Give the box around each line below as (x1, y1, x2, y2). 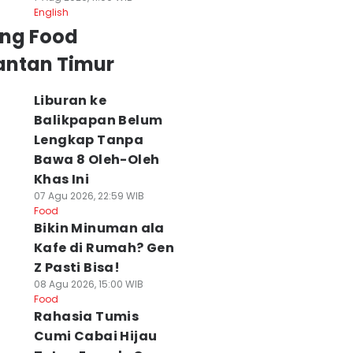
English (33, 6, 69, 19)
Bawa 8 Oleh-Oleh (33, 150, 160, 169)
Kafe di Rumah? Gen (33, 239, 175, 257)
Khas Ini (33, 170, 90, 188)
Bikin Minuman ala (33, 219, 165, 237)
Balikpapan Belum (33, 111, 163, 129)
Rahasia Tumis (33, 307, 139, 325)
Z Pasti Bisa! (33, 258, 121, 277)
